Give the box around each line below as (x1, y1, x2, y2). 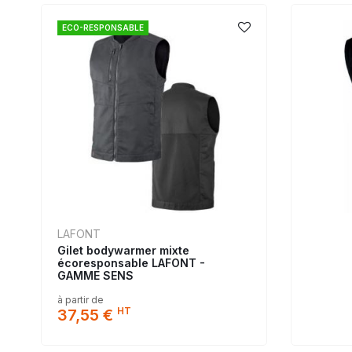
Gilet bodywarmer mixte (57, 244, 189, 258)
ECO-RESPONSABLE (62, 22, 144, 32)
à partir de (57, 294, 104, 306)
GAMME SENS (57, 269, 134, 283)
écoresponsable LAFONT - (57, 256, 205, 270)
